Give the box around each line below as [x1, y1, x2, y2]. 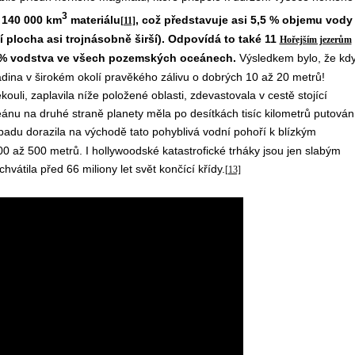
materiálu [67, 13, 120, 26]
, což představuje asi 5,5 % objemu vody [135, 13, 353, 26]
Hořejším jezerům [279, 33, 352, 45]
